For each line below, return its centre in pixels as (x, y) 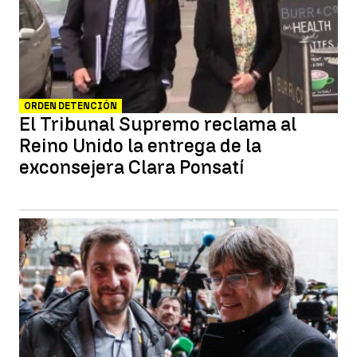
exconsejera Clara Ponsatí (131, 167)
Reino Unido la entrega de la (140, 145)
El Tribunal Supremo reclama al (158, 124)
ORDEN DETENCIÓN (71, 106)
